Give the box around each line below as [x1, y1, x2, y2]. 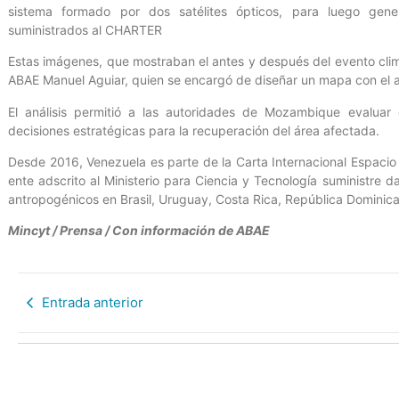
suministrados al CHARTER [8, 21, 162, 37]
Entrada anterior [42, 293, 143, 311]
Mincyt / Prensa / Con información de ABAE [8, 223, 270, 239]
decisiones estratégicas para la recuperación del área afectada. [8, 122, 379, 138]
